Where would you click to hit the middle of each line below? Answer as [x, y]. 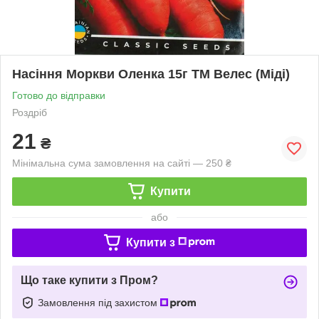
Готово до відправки [59, 95]
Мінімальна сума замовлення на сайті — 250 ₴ [122, 163]
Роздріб [30, 112]
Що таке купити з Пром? [89, 280]
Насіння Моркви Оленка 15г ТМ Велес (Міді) [151, 74]
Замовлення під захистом [99, 302]
